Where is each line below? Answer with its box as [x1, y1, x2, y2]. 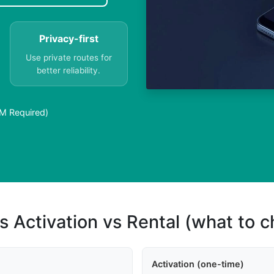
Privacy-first [39, 32, 98, 45]
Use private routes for [25, 53, 112, 63]
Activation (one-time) [151, 259, 244, 270]
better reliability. [37, 65, 101, 76]
